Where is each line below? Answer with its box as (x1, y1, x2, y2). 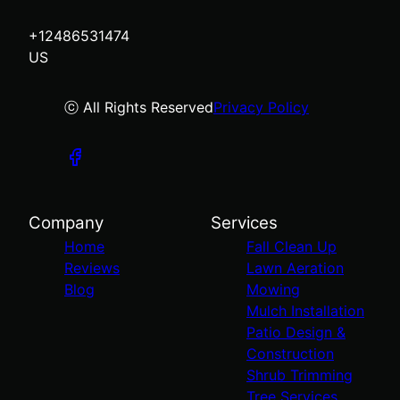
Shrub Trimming (246, 365, 353, 384)
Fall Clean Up (246, 237, 337, 255)
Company (29, 212, 104, 233)
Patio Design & (246, 322, 346, 341)
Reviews (64, 258, 120, 277)
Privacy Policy (213, 97, 309, 116)
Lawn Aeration (246, 258, 344, 277)
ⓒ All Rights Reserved (64, 97, 213, 116)
